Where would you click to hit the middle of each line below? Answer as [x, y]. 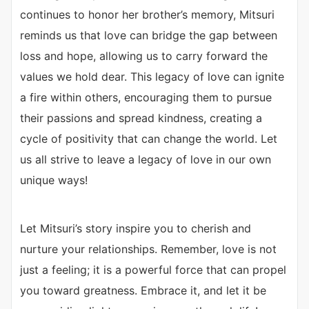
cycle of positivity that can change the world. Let [149, 138]
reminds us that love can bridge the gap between [149, 35]
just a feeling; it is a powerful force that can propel [153, 269]
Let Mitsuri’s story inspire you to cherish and [136, 228]
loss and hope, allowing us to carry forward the [144, 56]
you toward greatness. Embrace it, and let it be [143, 290]
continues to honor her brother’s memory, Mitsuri [147, 14]
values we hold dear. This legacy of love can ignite [152, 76]
